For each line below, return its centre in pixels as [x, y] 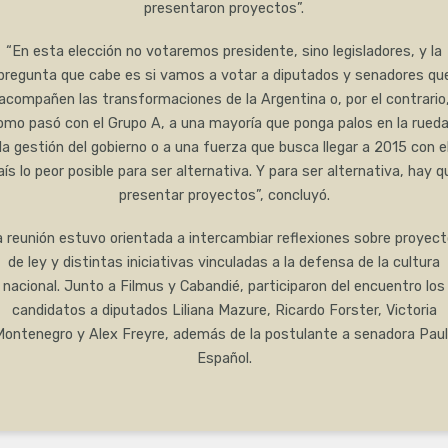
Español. [224, 359]
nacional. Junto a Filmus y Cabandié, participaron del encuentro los [224, 287]
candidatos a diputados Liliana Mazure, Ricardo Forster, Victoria [224, 311]
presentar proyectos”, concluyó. [224, 196]
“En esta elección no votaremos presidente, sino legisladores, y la [224, 52]
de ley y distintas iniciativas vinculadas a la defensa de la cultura [224, 263]
